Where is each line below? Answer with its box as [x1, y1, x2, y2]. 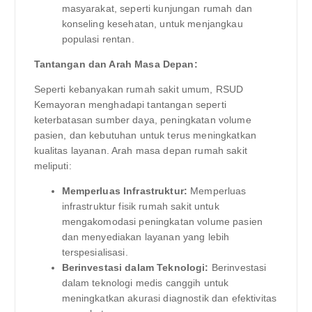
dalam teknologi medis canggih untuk [61, 277, 229, 289]
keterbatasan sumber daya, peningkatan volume [33, 114, 251, 125]
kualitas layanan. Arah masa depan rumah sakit [33, 144, 247, 156]
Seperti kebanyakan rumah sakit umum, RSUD [33, 83, 244, 95]
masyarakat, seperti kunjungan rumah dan [61, 2, 252, 14]
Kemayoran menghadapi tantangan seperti [33, 98, 226, 110]
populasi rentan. [61, 33, 134, 45]
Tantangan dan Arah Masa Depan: [33, 58, 198, 70]
